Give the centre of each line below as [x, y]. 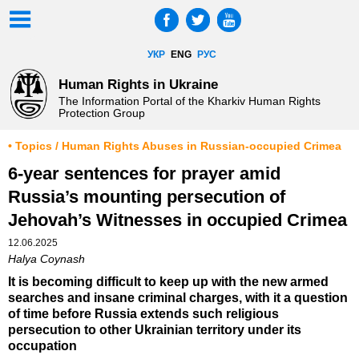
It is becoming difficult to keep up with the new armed [168, 282]
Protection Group [101, 113]
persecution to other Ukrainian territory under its [155, 330]
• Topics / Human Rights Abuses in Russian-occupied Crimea [175, 147]
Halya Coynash [46, 260]
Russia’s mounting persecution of [147, 197]
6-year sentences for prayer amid [144, 174]
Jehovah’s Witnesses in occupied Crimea [177, 220]
